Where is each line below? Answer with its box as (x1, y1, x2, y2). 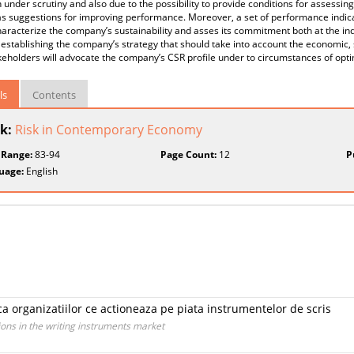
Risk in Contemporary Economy (15, 121, 202, 138)
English (24, 164, 58, 178)
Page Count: (160, 148, 217, 161)
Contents (32, 88, 76, 102)
